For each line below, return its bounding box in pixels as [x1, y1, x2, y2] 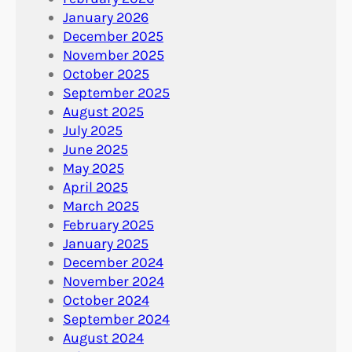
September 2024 [63, 310, 170, 328]
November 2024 [63, 272, 164, 290]
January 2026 [63, 8, 148, 26]
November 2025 [63, 46, 164, 64]
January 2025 [63, 234, 148, 252]
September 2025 [63, 83, 170, 101]
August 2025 [63, 102, 144, 120]
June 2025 [63, 140, 128, 158]
